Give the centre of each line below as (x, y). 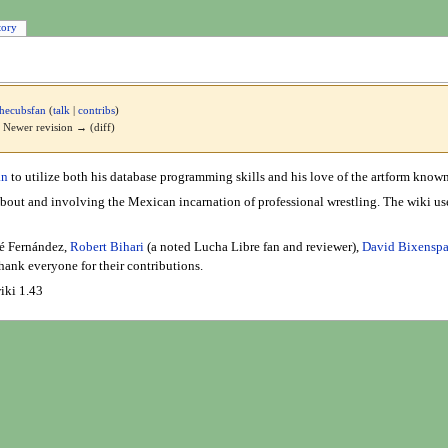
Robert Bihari (106, 246)
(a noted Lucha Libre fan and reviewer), (252, 246)
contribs (97, 111)
